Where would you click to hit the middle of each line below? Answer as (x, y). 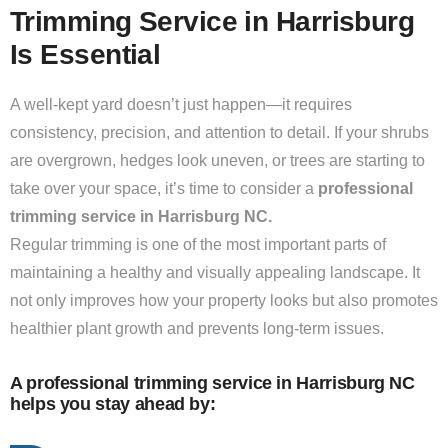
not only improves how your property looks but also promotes (224, 300)
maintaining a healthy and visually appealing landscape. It (215, 272)
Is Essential (85, 54)
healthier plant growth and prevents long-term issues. (197, 328)
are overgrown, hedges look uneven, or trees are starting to (217, 160)
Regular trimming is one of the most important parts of (198, 244)
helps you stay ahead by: (113, 404)
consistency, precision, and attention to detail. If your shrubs (219, 132)
